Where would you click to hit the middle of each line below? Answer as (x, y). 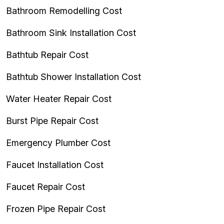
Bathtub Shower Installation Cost (73, 77)
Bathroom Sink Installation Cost (71, 33)
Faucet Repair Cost (45, 187)
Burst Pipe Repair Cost (52, 121)
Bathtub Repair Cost (47, 55)
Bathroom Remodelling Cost (64, 11)
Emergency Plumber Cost (58, 143)
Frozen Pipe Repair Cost (56, 209)
